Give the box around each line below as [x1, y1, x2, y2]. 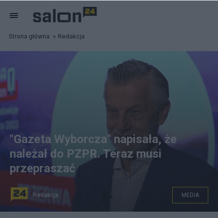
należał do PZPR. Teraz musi [10, 147, 162, 161]
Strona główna [9, 33, 50, 40]
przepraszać [10, 162, 75, 175]
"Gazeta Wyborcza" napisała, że [10, 132, 177, 146]
